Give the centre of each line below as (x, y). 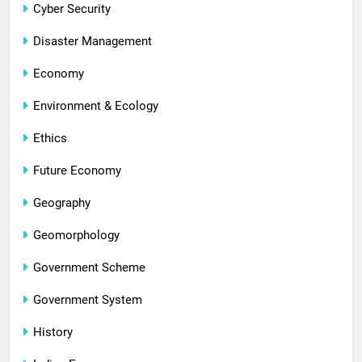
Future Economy (77, 171)
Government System (88, 300)
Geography (62, 203)
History (53, 333)
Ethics (50, 139)
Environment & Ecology (96, 106)
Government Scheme (89, 268)
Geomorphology (76, 236)
